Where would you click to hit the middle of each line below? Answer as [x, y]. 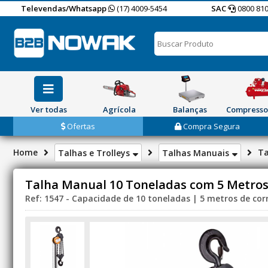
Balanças [190, 109]
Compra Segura [211, 126]
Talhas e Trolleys [95, 153]
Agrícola [119, 109]
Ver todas [48, 109]
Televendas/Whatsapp [64, 8]
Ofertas [80, 126]
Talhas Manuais [197, 153]
